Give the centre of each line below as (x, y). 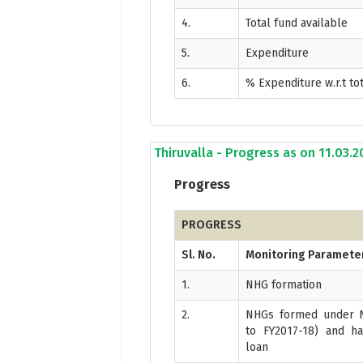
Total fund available (297, 23)
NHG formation (284, 284)
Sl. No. (199, 254)
